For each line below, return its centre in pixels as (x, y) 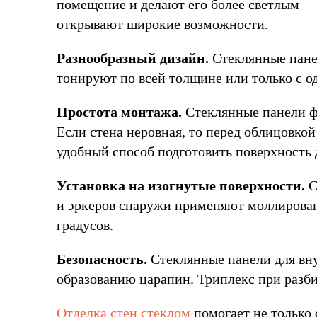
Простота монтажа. (119, 112)
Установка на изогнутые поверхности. (181, 185)
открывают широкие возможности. (162, 24)
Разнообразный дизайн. (133, 58)
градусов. (85, 225)
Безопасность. (102, 259)
